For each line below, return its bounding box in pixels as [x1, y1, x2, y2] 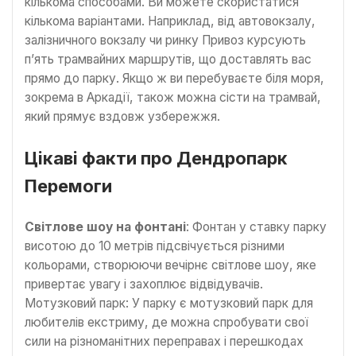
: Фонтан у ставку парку [186, 219, 327, 235]
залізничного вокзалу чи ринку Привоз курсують [25, 32, 306, 48]
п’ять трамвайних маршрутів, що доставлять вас [25, 51, 311, 67]
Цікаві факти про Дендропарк [25, 148, 288, 169]
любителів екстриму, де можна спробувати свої [25, 315, 308, 331]
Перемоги [25, 176, 112, 197]
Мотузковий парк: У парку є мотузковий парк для [25, 296, 313, 311]
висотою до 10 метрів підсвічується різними [25, 238, 284, 254]
